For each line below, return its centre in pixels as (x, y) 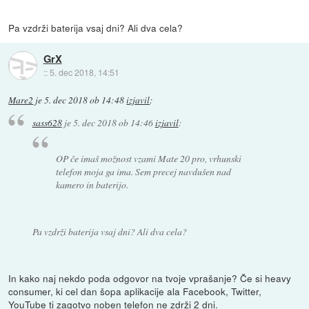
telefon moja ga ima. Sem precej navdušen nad (144, 171)
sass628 (47, 123)
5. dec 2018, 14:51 (84, 72)
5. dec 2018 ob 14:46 (113, 123)
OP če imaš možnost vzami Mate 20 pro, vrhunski (149, 158)
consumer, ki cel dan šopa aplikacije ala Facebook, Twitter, (135, 291)
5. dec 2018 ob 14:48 (84, 100)
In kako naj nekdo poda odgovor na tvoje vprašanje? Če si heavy (150, 278)
